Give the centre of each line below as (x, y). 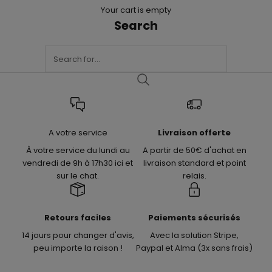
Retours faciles (78, 217)
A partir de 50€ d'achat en (194, 150)
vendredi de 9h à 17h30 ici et (78, 163)
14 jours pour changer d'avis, (78, 235)
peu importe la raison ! (78, 248)
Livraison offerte (194, 132)
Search (136, 26)
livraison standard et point (194, 163)
